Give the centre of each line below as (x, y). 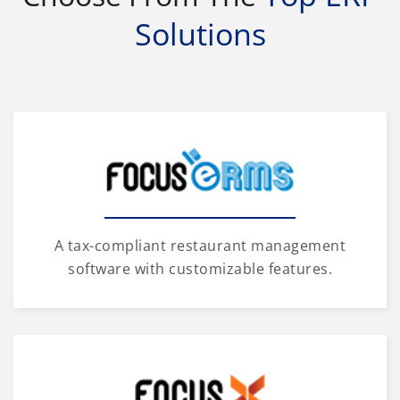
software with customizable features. (200, 268)
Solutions (200, 33)
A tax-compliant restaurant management (200, 245)
